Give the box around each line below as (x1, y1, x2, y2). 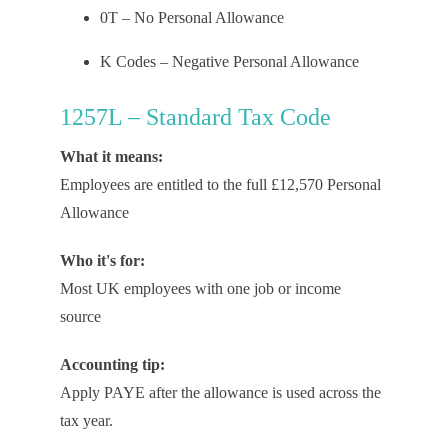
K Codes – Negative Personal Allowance (99, 53, 363, 70)
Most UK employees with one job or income (59, 280, 341, 297)
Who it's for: (59, 252, 145, 269)
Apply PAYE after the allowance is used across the (59, 384, 381, 401)
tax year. (59, 412, 113, 429)
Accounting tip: (59, 356, 165, 373)
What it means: (59, 148, 163, 165)
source (59, 308, 101, 325)
